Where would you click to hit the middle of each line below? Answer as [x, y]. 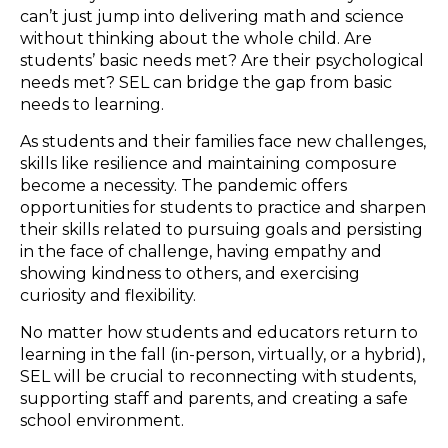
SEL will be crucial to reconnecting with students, [218, 376]
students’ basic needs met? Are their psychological [222, 60]
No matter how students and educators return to [219, 332]
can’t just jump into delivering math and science [212, 16]
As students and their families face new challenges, [223, 141]
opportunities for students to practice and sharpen [223, 207]
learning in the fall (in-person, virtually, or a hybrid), [222, 354]
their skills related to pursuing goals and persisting [221, 229]
